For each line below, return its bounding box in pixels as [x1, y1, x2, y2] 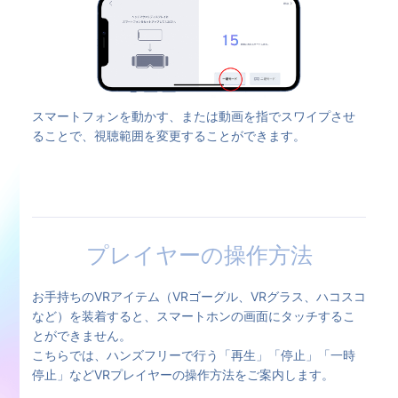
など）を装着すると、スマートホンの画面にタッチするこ [31, 307, 355, 323]
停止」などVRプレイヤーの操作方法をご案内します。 [31, 366, 334, 382]
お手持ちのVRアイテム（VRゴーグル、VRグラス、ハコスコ [31, 288, 366, 304]
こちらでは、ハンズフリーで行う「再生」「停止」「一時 [31, 346, 355, 362]
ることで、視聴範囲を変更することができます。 [31, 127, 306, 143]
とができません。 [31, 327, 131, 343]
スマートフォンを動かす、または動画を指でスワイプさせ [31, 107, 355, 123]
